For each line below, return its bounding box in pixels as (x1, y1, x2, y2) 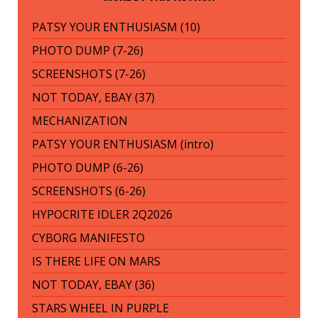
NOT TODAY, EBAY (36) (32, 276, 155, 292)
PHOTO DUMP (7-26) (32, 42, 143, 58)
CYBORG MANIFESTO (32, 229, 145, 246)
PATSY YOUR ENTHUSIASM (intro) (32, 136, 214, 152)
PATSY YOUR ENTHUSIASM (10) (32, 18, 200, 35)
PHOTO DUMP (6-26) (32, 159, 143, 175)
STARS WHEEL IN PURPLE (32, 300, 169, 316)
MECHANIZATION (32, 112, 128, 128)
